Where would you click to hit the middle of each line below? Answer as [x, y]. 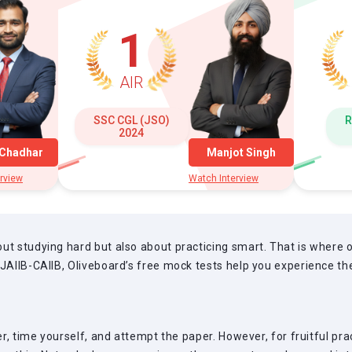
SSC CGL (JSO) [131, 121]
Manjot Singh [241, 153]
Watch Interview [224, 179]
